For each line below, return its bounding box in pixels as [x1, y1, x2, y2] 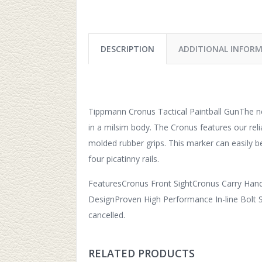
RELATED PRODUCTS [88, 246, 195, 261]
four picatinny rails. [88, 153, 159, 165]
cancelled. [88, 209, 125, 221]
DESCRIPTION [101, 43, 154, 55]
